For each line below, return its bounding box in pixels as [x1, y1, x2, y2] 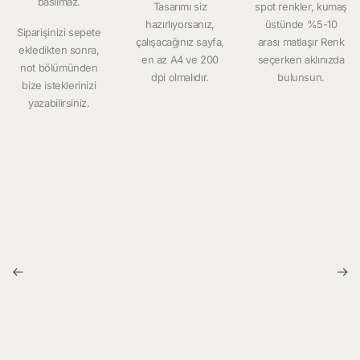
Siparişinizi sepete [17, 25, 101, 39]
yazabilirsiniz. [28, 96, 90, 109]
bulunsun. [277, 70, 325, 84]
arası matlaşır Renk [257, 35, 345, 48]
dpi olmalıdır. [151, 70, 209, 84]
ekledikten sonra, [18, 43, 100, 56]
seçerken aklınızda [257, 52, 345, 66]
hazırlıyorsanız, [145, 17, 215, 31]
